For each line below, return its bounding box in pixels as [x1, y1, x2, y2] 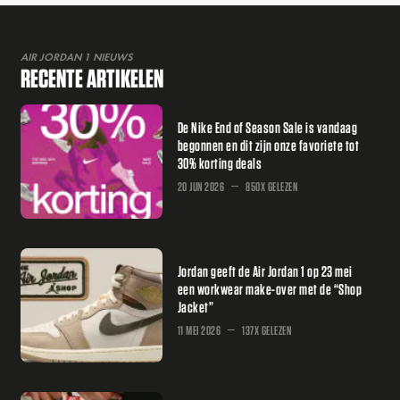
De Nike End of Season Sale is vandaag [177, 119, 358, 135]
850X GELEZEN [246, 179, 298, 194]
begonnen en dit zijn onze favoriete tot [177, 137, 360, 153]
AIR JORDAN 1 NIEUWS [21, 50, 133, 65]
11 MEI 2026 [177, 323, 221, 337]
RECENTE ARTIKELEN [21, 64, 164, 92]
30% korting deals [177, 154, 262, 171]
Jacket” [177, 298, 214, 314]
